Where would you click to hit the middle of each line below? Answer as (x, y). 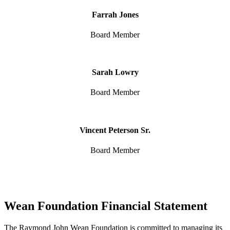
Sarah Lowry (115, 72)
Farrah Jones (115, 14)
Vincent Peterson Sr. (115, 130)
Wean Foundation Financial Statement (106, 206)
